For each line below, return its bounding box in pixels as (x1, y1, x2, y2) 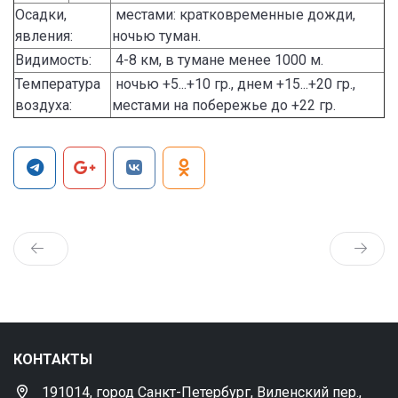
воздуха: (15, 97, 72, 114)
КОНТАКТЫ (13, 351, 92, 368)
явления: (15, 28, 73, 44)
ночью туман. (112, 28, 201, 44)
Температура (15, 76, 100, 92)
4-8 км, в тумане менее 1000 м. (112, 52, 323, 68)
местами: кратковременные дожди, (112, 6, 355, 23)
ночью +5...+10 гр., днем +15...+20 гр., (112, 76, 355, 92)
